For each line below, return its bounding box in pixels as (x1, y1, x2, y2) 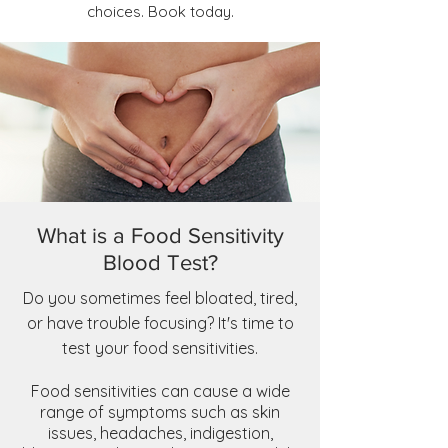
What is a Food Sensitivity (36, 224, 284, 247)
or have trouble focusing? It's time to (26, 313, 294, 333)
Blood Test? (102, 251, 218, 274)
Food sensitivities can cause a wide (30, 381, 290, 401)
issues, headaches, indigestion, (47, 423, 273, 443)
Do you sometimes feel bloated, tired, (23, 288, 297, 308)
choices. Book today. (86, 2, 234, 21)
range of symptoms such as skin (40, 402, 280, 422)
